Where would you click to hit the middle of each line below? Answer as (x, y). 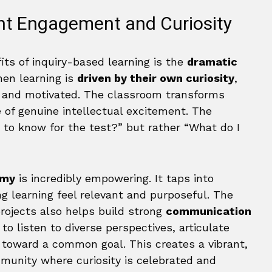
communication (209, 211)
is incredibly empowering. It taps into (114, 178)
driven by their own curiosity (156, 78)
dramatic (212, 62)
